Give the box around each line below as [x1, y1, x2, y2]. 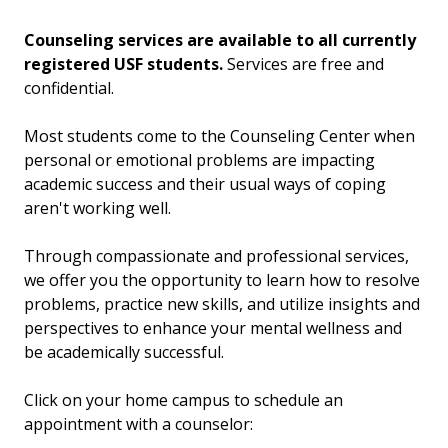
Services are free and [223, 53, 384, 76]
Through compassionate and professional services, [24, 245, 409, 268]
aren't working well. [24, 197, 179, 220]
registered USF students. [24, 53, 223, 76]
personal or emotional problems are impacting [24, 149, 375, 172]
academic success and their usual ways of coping [24, 173, 386, 196]
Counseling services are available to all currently [24, 29, 416, 52]
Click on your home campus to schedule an [24, 389, 343, 412]
